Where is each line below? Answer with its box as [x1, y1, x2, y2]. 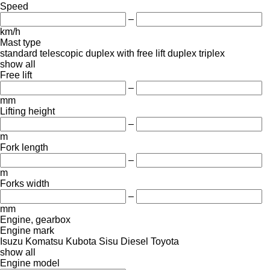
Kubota [66, 236, 96, 246]
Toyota [151, 236, 179, 246]
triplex [199, 48, 225, 58]
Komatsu [25, 236, 63, 246]
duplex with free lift [86, 48, 165, 58]
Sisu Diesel [99, 236, 148, 246]
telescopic [40, 48, 83, 58]
